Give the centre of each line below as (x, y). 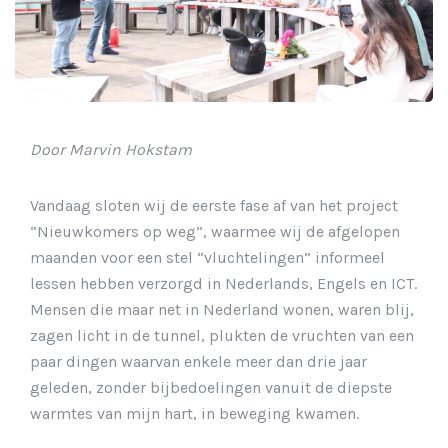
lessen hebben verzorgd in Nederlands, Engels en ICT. (223, 283)
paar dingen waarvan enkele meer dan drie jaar (198, 361)
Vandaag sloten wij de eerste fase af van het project (214, 205)
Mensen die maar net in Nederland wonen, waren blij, (222, 309)
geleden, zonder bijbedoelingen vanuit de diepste (211, 387)
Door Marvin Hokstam (111, 149)
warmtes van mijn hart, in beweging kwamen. (194, 413)
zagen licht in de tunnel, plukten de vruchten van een (222, 335)
